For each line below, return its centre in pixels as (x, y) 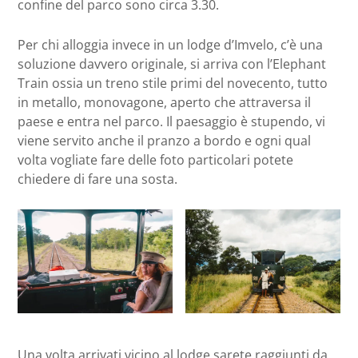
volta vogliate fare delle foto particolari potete (155, 160)
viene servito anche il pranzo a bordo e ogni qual (164, 141)
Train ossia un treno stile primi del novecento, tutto (173, 84)
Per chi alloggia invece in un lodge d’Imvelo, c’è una (170, 45)
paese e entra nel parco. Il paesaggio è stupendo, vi (171, 122)
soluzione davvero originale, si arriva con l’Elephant (172, 64)
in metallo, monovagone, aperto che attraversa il (164, 103)
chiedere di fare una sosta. (97, 179)
